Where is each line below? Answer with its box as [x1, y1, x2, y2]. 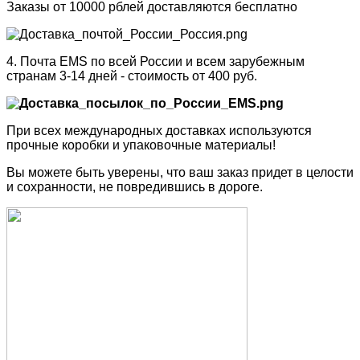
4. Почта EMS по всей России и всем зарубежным [6, 54, 305, 68]
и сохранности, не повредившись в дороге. [6, 179, 263, 194]
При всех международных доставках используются [6, 123, 312, 137]
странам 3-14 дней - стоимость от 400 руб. [6, 68, 257, 83]
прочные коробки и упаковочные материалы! [6, 137, 279, 152]
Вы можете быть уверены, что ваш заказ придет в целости [6, 165, 354, 179]
